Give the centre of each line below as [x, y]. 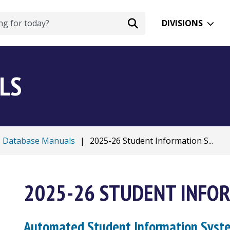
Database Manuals [39, 141]
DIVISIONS [183, 23]
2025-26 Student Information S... [151, 141]
